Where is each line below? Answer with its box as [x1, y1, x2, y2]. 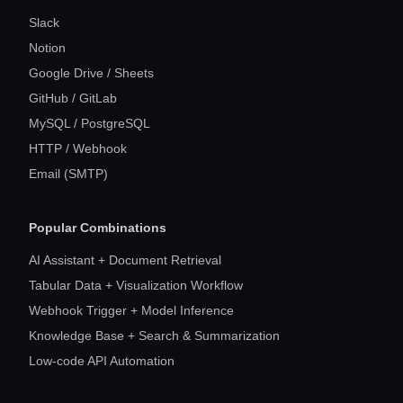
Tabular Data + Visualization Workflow [29, 278, 243, 292]
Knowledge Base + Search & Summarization [29, 328, 280, 343]
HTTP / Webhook [29, 141, 127, 156]
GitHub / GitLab [29, 91, 117, 105]
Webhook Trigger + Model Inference [29, 303, 234, 318]
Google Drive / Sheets [29, 66, 154, 80]
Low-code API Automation [29, 354, 175, 368]
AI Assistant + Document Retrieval [29, 253, 221, 267]
